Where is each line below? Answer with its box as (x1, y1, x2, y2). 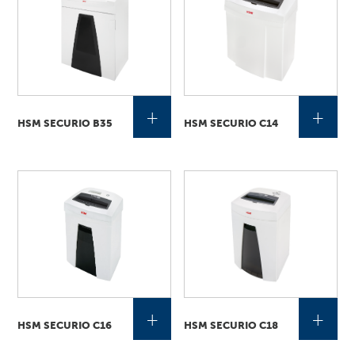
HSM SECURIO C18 (184, 319, 279, 331)
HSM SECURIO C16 (17, 319, 113, 331)
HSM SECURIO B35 (17, 116, 113, 129)
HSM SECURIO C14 (184, 116, 279, 129)
